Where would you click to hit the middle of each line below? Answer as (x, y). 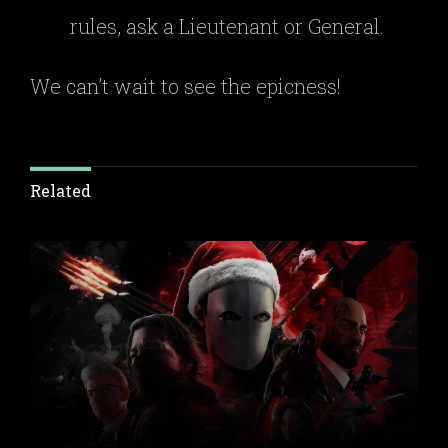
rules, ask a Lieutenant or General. (229, 26)
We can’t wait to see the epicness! (185, 86)
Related (60, 190)
